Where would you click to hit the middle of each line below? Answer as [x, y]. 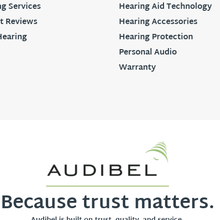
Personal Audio [148, 53]
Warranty [137, 68]
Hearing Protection [156, 37]
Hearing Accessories [158, 22]
